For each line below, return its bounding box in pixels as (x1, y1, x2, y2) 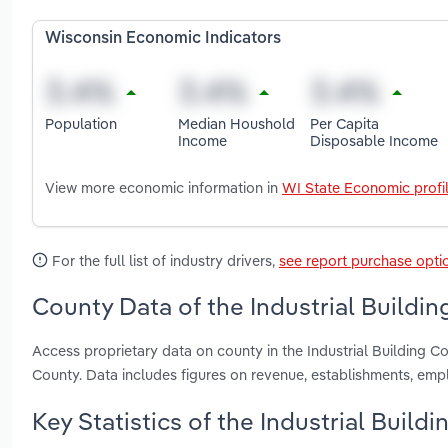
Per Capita (310, 113, 380, 133)
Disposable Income (310, 130, 439, 150)
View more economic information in (45, 178, 282, 198)
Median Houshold (177, 113, 295, 133)
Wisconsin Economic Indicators (45, 31, 281, 48)
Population (45, 113, 117, 133)
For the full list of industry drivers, (48, 251, 279, 271)
